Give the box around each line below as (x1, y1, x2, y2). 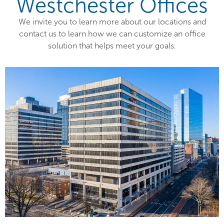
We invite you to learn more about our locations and (18, 17, 206, 26)
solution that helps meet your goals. (48, 41, 176, 50)
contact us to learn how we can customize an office (18, 29, 205, 38)
